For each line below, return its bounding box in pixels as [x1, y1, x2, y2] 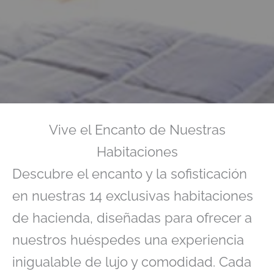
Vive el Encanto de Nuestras [48, 122, 226, 138]
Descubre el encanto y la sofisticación [12, 166, 247, 182]
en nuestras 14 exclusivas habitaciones [12, 188, 253, 204]
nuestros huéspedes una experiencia [12, 232, 244, 248]
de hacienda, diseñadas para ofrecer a [12, 210, 252, 226]
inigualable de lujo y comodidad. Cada [12, 254, 251, 270]
